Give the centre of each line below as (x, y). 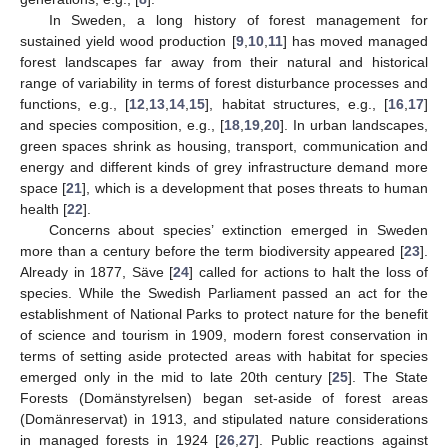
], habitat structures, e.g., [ (297, 103)
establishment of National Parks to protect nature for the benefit (224, 313)
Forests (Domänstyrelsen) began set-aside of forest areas (224, 397)
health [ (43, 208)
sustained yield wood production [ (128, 40)
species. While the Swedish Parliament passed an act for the (224, 292)
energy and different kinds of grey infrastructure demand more (224, 166)
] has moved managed (355, 40)
